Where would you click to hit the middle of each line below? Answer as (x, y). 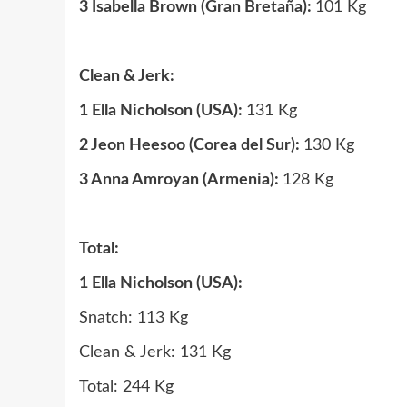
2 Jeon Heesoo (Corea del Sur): (191, 145)
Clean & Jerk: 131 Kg (155, 352)
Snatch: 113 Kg (134, 318)
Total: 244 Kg (126, 387)
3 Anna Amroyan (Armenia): (181, 180)
